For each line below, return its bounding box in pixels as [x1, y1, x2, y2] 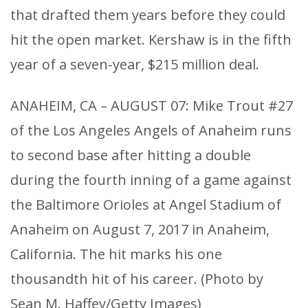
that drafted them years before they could [10, 5, 285, 25]
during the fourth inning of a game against [10, 170, 291, 190]
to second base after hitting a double [10, 146, 251, 165]
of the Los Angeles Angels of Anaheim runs [10, 121, 291, 140]
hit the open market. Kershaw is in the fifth [10, 30, 291, 49]
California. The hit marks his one [10, 245, 222, 264]
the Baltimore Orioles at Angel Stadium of [10, 195, 281, 214]
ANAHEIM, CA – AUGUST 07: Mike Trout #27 [10, 96, 293, 115]
